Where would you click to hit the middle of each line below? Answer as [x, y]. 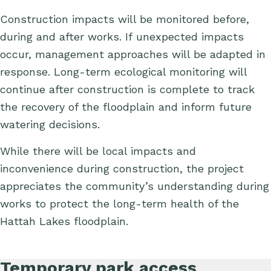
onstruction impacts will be [82, 19]
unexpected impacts [188, 37]
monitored [183, 19]
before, [229, 19]
